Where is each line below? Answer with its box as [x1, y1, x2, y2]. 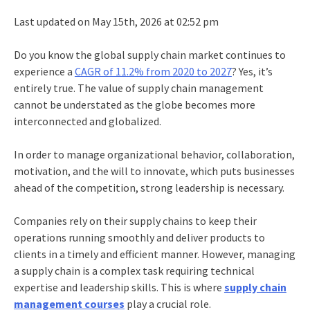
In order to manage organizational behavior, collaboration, [13, 147, 295, 161]
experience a [13, 64, 75, 78]
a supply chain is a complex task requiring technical [13, 263, 255, 277]
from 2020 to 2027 [143, 64, 232, 78]
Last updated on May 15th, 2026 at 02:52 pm [13, 14, 219, 28]
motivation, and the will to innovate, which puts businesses [13, 163, 295, 178]
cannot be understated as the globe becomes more [13, 97, 255, 111]
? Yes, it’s [231, 64, 273, 78]
